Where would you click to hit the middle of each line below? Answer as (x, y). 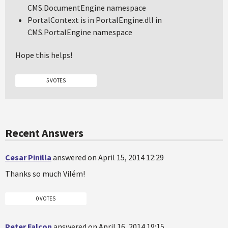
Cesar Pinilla (28, 157)
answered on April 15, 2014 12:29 (108, 157)
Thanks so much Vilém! (45, 173)
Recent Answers (44, 133)
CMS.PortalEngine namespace (80, 32)
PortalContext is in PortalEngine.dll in (95, 20)
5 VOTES (56, 80)
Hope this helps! (44, 55)
